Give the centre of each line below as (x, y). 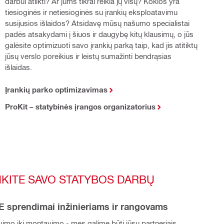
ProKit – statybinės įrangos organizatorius (80, 106)
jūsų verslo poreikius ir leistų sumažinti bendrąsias (88, 56)
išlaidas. (18, 67)
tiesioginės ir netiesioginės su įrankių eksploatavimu (91, 12)
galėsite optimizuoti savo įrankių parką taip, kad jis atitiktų (101, 45)
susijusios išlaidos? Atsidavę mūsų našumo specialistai (97, 23)
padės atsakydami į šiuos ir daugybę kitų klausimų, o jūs (99, 34)
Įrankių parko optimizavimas (56, 89)
